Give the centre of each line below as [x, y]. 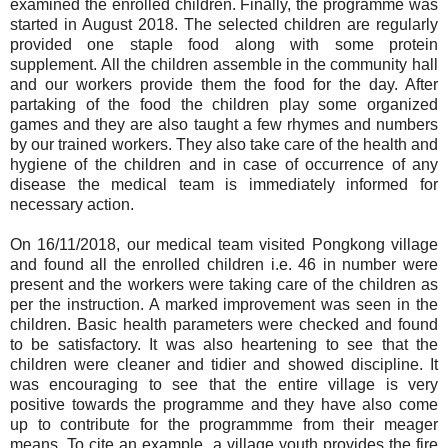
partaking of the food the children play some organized [224, 104]
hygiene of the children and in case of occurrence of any [224, 164]
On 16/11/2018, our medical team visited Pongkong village [224, 244]
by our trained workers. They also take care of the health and [224, 144]
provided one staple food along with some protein [224, 44]
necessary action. [72, 204]
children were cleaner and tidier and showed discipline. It [224, 364]
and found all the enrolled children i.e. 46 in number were [224, 264]
